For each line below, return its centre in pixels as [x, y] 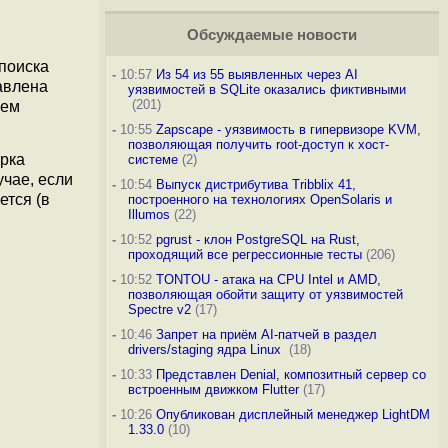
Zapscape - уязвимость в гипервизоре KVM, [288, 129]
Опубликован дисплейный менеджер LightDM [292, 414]
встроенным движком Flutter [213, 389]
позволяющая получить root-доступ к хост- [258, 144]
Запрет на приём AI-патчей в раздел [266, 334]
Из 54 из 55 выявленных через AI [256, 74]
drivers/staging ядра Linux [206, 349]
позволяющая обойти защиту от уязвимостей [265, 294]
